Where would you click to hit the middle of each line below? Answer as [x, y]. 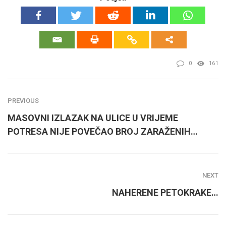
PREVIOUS [23, 100]
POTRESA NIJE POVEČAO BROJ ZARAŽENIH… [103, 131]
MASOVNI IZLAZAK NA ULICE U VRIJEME [93, 118]
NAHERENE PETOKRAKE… [165, 192]
